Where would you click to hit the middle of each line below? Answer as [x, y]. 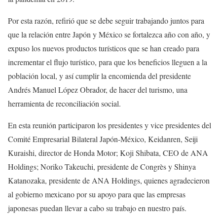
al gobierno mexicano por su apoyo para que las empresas [97, 194]
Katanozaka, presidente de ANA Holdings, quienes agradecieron [109, 181]
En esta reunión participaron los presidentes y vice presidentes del [110, 125]
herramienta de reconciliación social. [64, 104]
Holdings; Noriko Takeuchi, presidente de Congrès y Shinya [102, 167]
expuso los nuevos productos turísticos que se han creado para [104, 48]
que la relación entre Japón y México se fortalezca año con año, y [109, 35]
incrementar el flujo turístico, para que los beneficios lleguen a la [108, 62]
